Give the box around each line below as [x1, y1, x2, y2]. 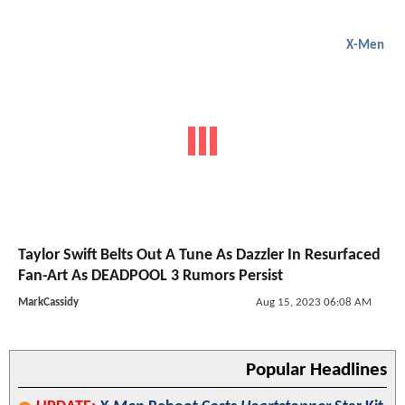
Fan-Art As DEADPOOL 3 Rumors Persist [18, 268, 283, 286]
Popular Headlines [246, 361, 387, 381]
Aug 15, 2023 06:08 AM [255, 297, 372, 309]
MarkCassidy [18, 297, 79, 309]
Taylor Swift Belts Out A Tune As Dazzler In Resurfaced [18, 247, 381, 265]
